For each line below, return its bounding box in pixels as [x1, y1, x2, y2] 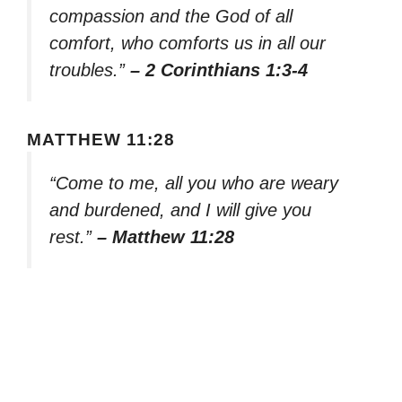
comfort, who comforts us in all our [49, 32, 326, 53]
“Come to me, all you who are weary [49, 173, 338, 194]
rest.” [49, 227, 97, 248]
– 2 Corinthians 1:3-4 [130, 59, 308, 80]
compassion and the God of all [49, 5, 293, 26]
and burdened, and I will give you [49, 200, 311, 221]
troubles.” [49, 59, 130, 80]
